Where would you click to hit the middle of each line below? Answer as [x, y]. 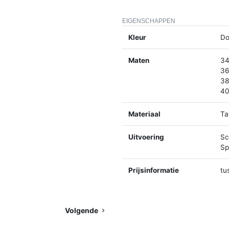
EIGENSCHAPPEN [149, 21]
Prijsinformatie [154, 170]
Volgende [82, 210]
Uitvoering [146, 137]
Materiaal [144, 114]
